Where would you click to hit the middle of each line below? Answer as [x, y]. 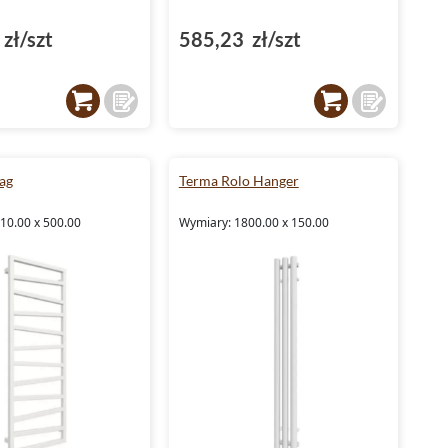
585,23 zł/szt [239, 38]
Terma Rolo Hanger [238, 180]
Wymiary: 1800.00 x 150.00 [253, 222]
